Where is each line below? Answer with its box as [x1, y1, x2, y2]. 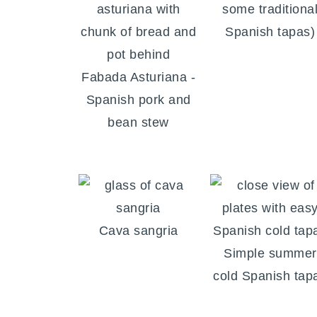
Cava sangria [98, 224, 178, 238]
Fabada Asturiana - [81, 70, 196, 85]
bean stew [108, 115, 169, 130]
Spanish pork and [86, 93, 191, 108]
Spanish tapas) [225, 25, 316, 40]
